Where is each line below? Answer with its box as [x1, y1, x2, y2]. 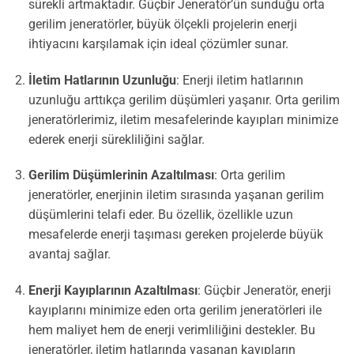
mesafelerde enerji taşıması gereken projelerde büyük [28, 227, 323, 243]
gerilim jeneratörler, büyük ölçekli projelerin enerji [28, 16, 297, 32]
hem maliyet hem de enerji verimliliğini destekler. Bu [28, 322, 315, 338]
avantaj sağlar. [28, 247, 111, 262]
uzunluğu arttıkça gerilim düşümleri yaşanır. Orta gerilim [28, 92, 340, 107]
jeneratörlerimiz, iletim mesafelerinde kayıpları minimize [28, 111, 338, 127]
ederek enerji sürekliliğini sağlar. [28, 131, 205, 147]
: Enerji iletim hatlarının [175, 72, 303, 88]
